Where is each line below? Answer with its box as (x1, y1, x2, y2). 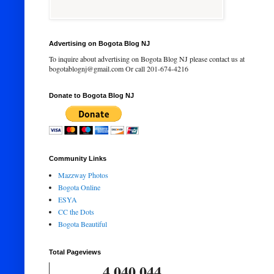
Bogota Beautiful (58, 219, 107, 229)
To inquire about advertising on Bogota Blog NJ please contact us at (49, 54, 245, 64)
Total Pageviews (49, 248, 101, 256)
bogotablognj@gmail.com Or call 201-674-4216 (49, 64, 188, 73)
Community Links (49, 155, 106, 162)
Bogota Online (58, 182, 100, 192)
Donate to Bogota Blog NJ (49, 92, 134, 99)
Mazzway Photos (58, 170, 108, 180)
